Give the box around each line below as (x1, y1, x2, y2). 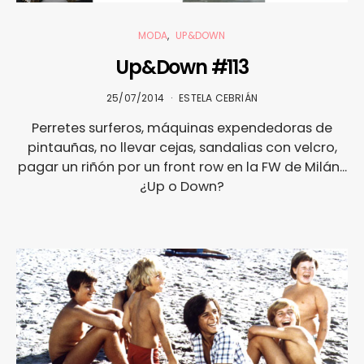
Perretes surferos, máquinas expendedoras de (32, 119, 332, 138)
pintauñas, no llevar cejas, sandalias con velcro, (27, 138, 337, 158)
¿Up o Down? (140, 177, 224, 197)
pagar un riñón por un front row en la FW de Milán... (17, 158, 347, 177)
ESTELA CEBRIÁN (179, 91, 258, 106)
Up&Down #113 (115, 54, 249, 81)
